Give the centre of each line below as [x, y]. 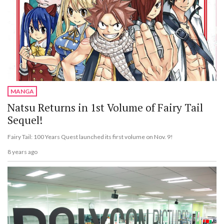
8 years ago [22, 152]
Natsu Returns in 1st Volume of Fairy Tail [105, 107]
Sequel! [25, 120]
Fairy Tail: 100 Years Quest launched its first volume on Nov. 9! [90, 136]
